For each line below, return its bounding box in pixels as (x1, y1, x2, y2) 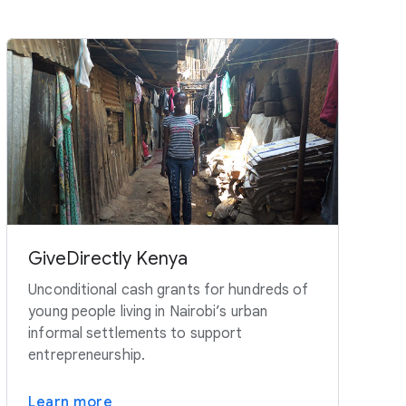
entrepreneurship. (28, 345, 145, 364)
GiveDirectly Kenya (28, 246, 188, 270)
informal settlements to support (28, 324, 243, 343)
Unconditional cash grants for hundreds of (28, 280, 309, 299)
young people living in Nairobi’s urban (28, 302, 268, 321)
